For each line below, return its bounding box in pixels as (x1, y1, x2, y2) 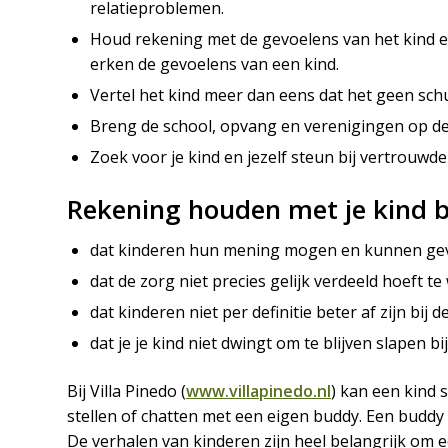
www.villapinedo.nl (186, 379, 331, 402)
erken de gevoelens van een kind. (90, 52, 339, 75)
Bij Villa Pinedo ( (67, 379, 186, 402)
